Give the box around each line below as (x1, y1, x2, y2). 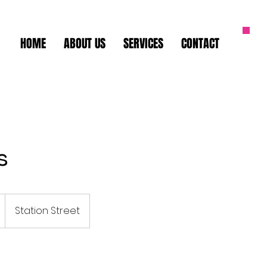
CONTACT (181, 35, 219, 52)
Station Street (15, 204, 80, 218)
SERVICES (123, 35, 163, 52)
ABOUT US (63, 35, 105, 52)
